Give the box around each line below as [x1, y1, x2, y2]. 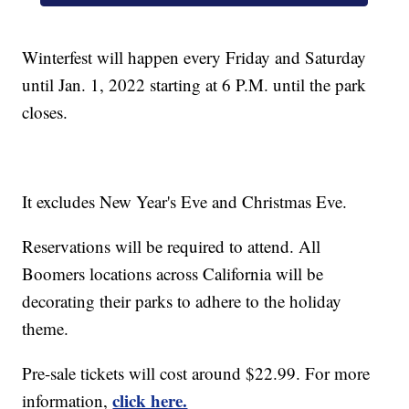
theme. [22, 316, 69, 340]
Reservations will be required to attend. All [22, 234, 321, 257]
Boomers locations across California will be [22, 261, 324, 285]
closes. [22, 100, 68, 123]
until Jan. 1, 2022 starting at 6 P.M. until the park [22, 72, 367, 96]
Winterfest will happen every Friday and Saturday [22, 45, 367, 68]
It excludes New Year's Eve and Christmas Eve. [22, 189, 348, 213]
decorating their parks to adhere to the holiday [22, 288, 342, 312]
